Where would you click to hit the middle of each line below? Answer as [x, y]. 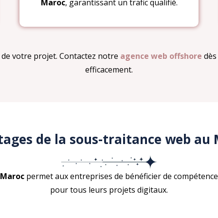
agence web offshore [161, 56]
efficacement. [109, 69]
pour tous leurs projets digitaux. [109, 190]
